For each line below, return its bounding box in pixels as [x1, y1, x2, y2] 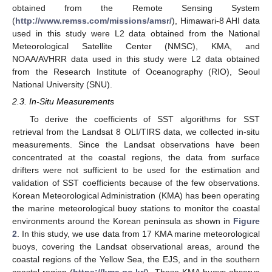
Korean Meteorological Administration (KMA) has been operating [12, 190, 260, 200]
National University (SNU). [12, 80, 112, 90]
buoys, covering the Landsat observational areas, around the [12, 241, 260, 251]
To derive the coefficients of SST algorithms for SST [29, 114, 260, 124]
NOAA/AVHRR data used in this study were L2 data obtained [12, 54, 260, 64]
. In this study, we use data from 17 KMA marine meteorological [17, 228, 260, 239]
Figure [233, 216, 260, 226]
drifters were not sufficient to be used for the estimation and [12, 165, 260, 175]
